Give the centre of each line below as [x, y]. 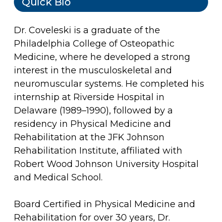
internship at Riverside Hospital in [89, 97]
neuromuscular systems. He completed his [109, 84]
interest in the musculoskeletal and [93, 71]
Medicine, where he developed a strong [102, 57]
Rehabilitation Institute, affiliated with [98, 151]
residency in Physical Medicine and [92, 124]
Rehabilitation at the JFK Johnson [89, 138]
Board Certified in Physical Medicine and [105, 204]
